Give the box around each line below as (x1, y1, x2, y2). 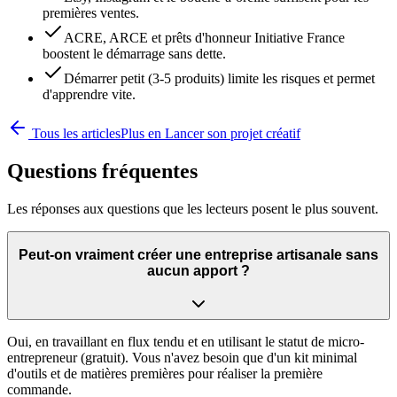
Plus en (121, 125, 165, 141)
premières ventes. (43, 4, 139, 20)
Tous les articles (28, 125, 121, 141)
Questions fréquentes (7, 159, 198, 183)
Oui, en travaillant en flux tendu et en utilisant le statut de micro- (7, 333, 364, 349)
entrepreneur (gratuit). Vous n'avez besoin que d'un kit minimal (7, 349, 357, 365)
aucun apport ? (147, 263, 250, 279)
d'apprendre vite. (43, 86, 136, 102)
